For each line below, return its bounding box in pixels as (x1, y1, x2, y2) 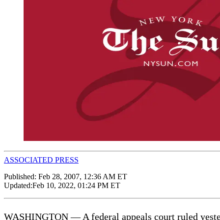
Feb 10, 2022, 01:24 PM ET (32, 181, 120, 190)
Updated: (4, 181, 32, 190)
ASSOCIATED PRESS (4, 155, 79, 164)
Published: (4, 172, 38, 181)
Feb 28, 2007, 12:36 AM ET (38, 172, 127, 181)
